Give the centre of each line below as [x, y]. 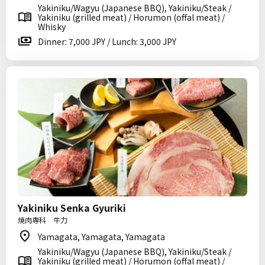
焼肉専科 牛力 [43, 220]
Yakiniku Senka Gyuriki [72, 208]
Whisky [52, 27]
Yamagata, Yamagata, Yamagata [101, 237]
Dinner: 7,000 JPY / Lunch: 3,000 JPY [107, 41]
